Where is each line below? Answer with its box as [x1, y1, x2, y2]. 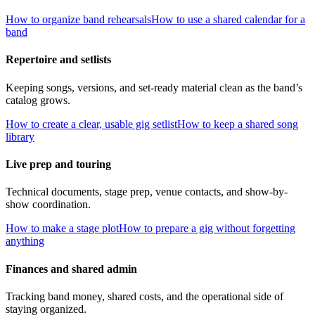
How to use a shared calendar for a [151, 13, 305, 26]
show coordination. [6, 198, 91, 211]
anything [6, 235, 44, 247]
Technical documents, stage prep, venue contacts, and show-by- [6, 186, 288, 198]
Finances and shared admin [6, 262, 137, 275]
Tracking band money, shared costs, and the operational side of [6, 290, 283, 302]
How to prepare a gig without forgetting [119, 222, 295, 235]
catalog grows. [6, 94, 70, 106]
